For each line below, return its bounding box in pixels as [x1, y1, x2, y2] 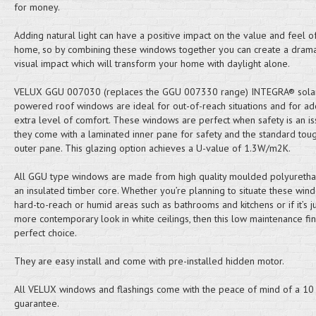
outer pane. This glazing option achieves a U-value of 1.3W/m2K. [13, 142, 291, 154]
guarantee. [13, 297, 59, 310]
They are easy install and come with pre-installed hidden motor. [13, 255, 284, 267]
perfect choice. [13, 226, 77, 239]
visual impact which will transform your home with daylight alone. [13, 57, 290, 70]
